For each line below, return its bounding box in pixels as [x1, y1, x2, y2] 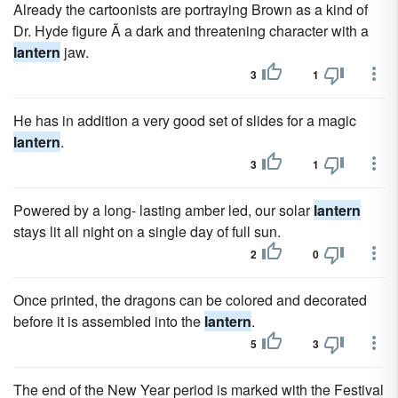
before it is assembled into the [13, 311, 204, 331]
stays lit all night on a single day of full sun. [13, 221, 281, 242]
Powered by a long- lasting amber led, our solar [13, 200, 314, 220]
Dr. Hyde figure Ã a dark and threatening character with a [13, 20, 369, 41]
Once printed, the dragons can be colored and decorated [13, 290, 367, 310]
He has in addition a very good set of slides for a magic [13, 110, 356, 131]
